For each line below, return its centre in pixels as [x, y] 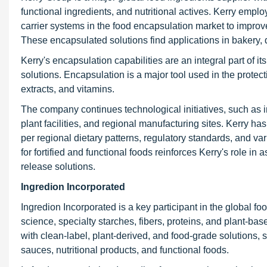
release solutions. [58, 167]
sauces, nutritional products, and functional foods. [125, 250]
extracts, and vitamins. [68, 89]
